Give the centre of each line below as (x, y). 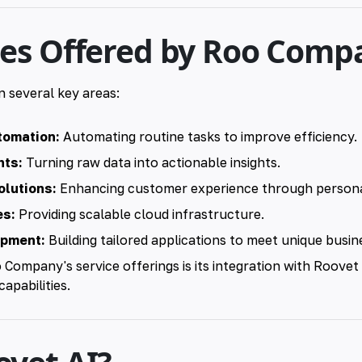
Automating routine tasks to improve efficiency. (209, 137)
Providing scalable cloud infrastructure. (140, 214)
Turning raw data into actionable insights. (152, 162)
